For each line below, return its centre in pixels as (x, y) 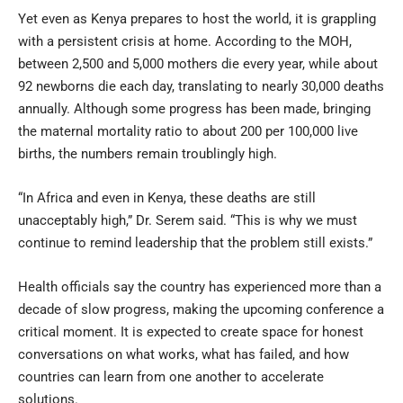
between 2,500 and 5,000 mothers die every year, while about (198, 63)
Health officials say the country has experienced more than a (200, 287)
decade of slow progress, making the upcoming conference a (201, 309)
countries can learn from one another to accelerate (171, 376)
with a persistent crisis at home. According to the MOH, (185, 41)
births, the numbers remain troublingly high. (148, 153)
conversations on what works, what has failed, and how (184, 354)
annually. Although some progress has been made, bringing (194, 108)
